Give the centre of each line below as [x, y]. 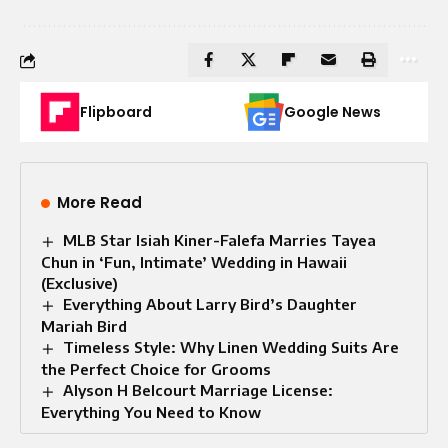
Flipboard [116, 112]
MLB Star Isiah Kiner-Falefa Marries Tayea [220, 240]
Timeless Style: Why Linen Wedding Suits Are [231, 347]
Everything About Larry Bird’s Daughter [210, 304]
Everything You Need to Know [151, 411]
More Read [99, 203]
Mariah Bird [84, 326]
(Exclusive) [79, 283]
